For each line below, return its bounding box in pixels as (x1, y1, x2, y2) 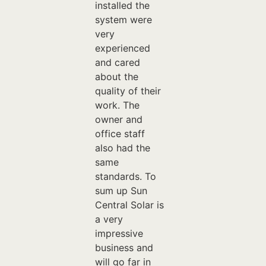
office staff (94, 127, 145, 140)
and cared (94, 56, 140, 68)
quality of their (94, 84, 161, 97)
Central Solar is (94, 198, 164, 211)
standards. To (94, 170, 156, 182)
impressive (94, 227, 143, 239)
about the (94, 70, 138, 83)
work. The (94, 99, 140, 111)
